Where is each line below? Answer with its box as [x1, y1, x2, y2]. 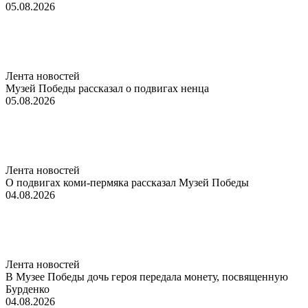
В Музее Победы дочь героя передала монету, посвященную [5, 270, 288, 283]
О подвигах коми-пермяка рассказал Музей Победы [5, 176, 249, 188]
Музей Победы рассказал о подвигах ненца [5, 82, 209, 94]
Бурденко [5, 283, 49, 295]
